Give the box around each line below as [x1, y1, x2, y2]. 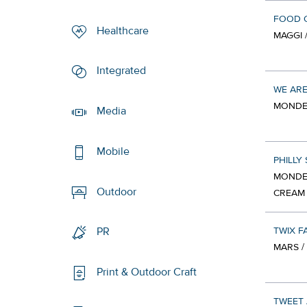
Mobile [97, 145, 130, 159]
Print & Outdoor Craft [97, 265, 197, 280]
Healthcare [97, 23, 149, 38]
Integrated [97, 64, 147, 78]
